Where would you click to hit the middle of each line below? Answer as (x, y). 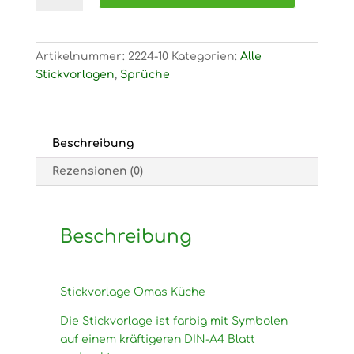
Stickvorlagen (75, 74)
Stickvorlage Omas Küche (132, 292)
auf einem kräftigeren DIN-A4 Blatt (157, 339)
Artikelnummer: (81, 56)
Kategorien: (205, 56)
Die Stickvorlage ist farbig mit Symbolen (173, 321)
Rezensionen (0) (97, 171)
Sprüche (145, 74)
